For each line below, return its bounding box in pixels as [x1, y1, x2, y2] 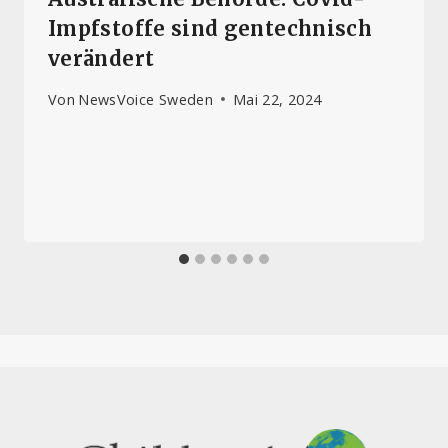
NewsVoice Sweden [78, 89, 214, 109]
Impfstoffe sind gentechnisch [48, 16, 373, 42]
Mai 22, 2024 [233, 89, 322, 109]
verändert [48, 46, 155, 72]
